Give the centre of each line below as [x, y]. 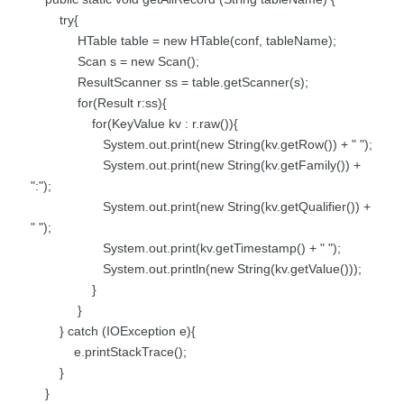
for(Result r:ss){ [99, 102]
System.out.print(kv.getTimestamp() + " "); [186, 248]
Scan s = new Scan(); [115, 61]
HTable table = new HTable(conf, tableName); [184, 40]
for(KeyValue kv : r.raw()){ [134, 123]
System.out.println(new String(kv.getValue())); [196, 268]
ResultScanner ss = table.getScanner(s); [170, 82]
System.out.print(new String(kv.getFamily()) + [196, 165]
